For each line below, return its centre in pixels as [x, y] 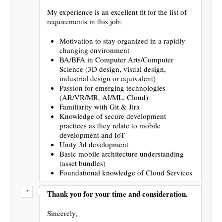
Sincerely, [62, 213]
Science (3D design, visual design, [113, 69]
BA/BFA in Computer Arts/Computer [116, 59]
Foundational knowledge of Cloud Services [126, 172]
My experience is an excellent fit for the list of [117, 12]
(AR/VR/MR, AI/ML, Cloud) [104, 97]
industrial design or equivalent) [108, 78]
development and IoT [92, 135]
